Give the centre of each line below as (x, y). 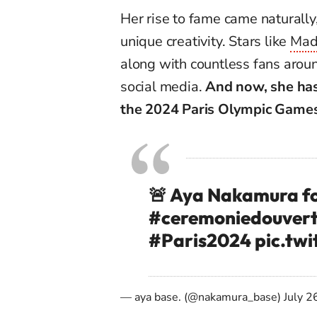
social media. (163, 87)
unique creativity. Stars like (206, 42)
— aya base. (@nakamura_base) (202, 298)
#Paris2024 (200, 241)
